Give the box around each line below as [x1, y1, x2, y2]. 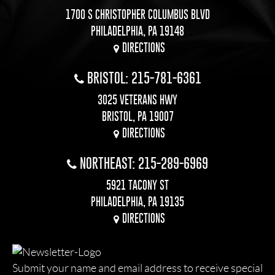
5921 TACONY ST [106, 178, 169, 192]
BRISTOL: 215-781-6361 [87, 69, 201, 86]
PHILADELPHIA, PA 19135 [91, 195, 184, 208]
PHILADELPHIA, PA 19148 [91, 24, 184, 37]
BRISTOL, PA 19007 [101, 109, 174, 123]
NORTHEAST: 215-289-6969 [80, 154, 208, 171]
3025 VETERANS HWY [98, 93, 177, 106]
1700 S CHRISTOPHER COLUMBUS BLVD [65, 7, 210, 21]
